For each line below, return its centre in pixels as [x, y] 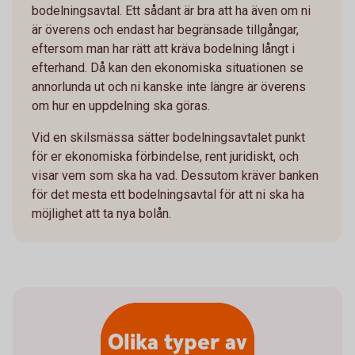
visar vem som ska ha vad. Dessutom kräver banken [175, 176]
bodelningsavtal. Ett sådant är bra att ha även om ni [171, 11]
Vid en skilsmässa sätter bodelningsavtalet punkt [168, 137]
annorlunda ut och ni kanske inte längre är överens [169, 87]
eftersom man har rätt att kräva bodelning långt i [163, 49]
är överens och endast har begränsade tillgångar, [165, 30]
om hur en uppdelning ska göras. [121, 106]
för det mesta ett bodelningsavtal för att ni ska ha [168, 195]
